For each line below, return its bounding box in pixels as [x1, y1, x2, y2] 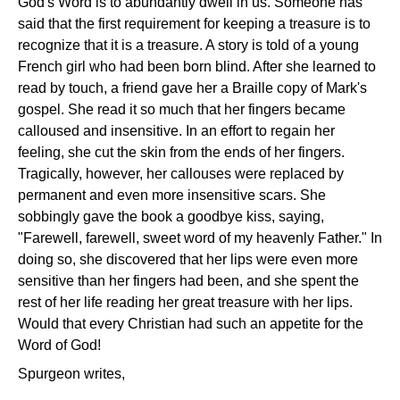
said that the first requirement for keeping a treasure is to [18, 16, 371, 32]
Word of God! [18, 337, 101, 354]
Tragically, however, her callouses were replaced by [18, 166, 344, 182]
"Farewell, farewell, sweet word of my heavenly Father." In [18, 230, 382, 246]
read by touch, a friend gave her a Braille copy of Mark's [18, 80, 367, 96]
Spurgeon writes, [18, 366, 125, 382]
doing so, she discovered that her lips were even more [18, 252, 358, 268]
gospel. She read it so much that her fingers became [18, 102, 346, 118]
